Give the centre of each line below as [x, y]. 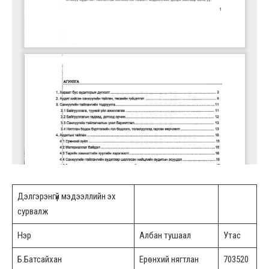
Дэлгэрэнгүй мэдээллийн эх [66, 196]
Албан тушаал [165, 235]
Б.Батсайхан [39, 259]
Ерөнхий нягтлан [169, 259]
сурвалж [32, 211]
